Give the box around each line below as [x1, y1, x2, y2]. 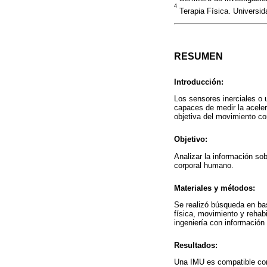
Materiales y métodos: [174, 183, 255, 193]
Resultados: [174, 241, 218, 250]
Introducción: [174, 77, 223, 87]
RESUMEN [174, 51, 223, 62]
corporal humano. [174, 160, 234, 170]
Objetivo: [174, 135, 207, 144]
